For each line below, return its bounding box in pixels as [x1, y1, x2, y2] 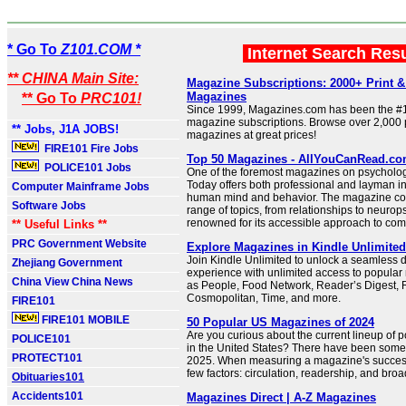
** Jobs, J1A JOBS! [12, 122, 119, 136]
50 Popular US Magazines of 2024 [187, 315, 374, 329]
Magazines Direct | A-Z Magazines [187, 391, 376, 404]
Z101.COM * [61, 42, 140, 57]
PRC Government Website [12, 237, 147, 250]
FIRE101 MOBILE [39, 314, 130, 326]
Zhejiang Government [12, 256, 122, 269]
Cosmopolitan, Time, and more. [187, 292, 341, 304]
